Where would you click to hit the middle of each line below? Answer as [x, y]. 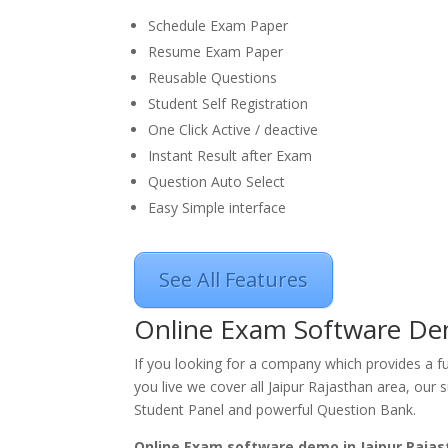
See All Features [234, 279]
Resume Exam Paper [216, 51]
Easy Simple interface [217, 207]
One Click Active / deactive [233, 129]
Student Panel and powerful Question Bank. [275, 409]
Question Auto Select [217, 181]
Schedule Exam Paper [218, 25]
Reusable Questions [213, 77]
